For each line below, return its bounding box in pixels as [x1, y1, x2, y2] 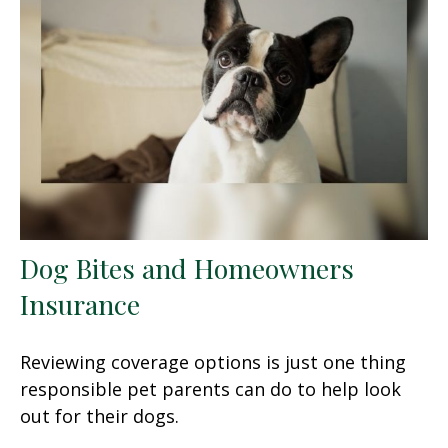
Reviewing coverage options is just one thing [20, 349, 406, 374]
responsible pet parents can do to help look [20, 376, 401, 401]
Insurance [20, 285, 140, 322]
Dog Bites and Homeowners [20, 249, 354, 286]
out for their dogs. [20, 403, 179, 428]
